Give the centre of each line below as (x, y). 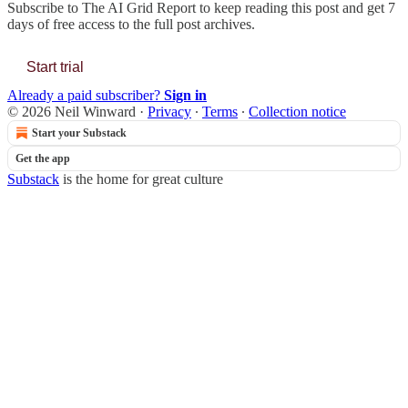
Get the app (43, 158)
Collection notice (297, 111)
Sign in (185, 95)
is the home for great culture (141, 178)
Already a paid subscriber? (86, 95)
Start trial (55, 66)
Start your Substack (79, 133)
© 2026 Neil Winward (71, 111)
